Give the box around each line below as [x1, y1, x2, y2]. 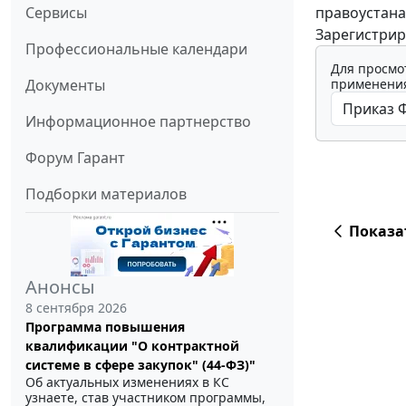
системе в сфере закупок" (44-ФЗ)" [25, 356, 256, 374]
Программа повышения [25, 318, 185, 336]
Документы [25, 75, 105, 96]
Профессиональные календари [25, 39, 247, 60]
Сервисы [25, 3, 87, 24]
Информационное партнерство [25, 111, 251, 132]
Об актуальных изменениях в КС [25, 373, 229, 391]
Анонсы [25, 275, 95, 300]
